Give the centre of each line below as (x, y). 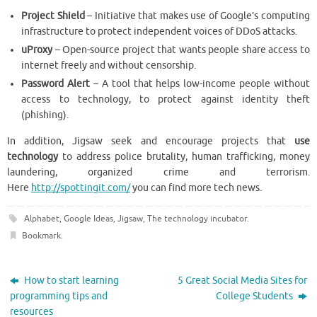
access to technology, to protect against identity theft (166, 99)
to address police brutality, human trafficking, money (186, 157)
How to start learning (71, 280)
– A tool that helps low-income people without (202, 83)
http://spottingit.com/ (81, 188)
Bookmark (41, 235)
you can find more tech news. (196, 188)
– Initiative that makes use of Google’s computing (199, 16)
